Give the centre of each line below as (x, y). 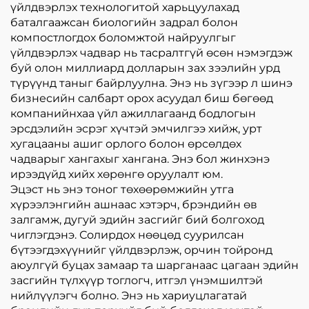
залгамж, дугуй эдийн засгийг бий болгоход (137, 220)
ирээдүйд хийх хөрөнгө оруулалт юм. (117, 175)
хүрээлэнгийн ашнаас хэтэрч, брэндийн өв (134, 205)
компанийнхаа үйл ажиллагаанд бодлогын (133, 114)
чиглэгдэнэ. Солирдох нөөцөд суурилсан (127, 235)
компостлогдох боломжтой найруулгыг (123, 38)
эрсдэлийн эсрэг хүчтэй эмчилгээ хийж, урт (136, 129)
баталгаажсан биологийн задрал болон (124, 23)
